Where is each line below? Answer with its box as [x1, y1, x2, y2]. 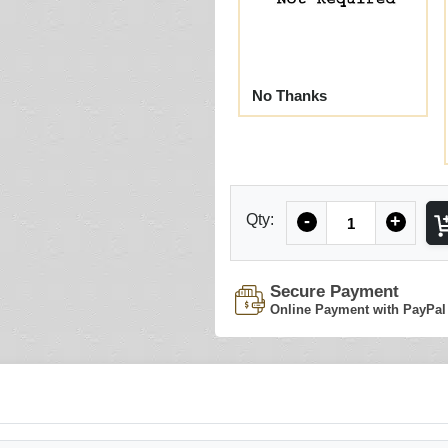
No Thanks [252, 87, 327, 104]
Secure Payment [270, 282, 399, 301]
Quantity [325, 203, 385, 220]
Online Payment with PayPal [270, 302, 446, 317]
